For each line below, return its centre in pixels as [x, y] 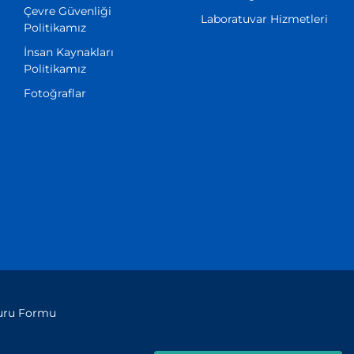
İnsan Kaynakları [68, 53]
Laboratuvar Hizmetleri [264, 19]
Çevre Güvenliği [67, 11]
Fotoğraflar [55, 94]
